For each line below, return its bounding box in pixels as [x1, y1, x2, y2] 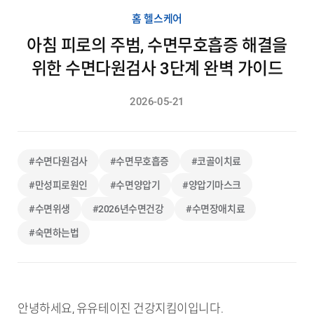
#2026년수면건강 [92, 203, 164, 214]
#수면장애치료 [186, 203, 245, 214]
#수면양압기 [109, 179, 161, 191]
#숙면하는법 [29, 226, 79, 238]
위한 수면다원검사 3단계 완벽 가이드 [31, 58, 283, 78]
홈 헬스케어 [132, 12, 182, 25]
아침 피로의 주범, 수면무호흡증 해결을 [27, 35, 287, 55]
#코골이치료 [191, 155, 242, 167]
